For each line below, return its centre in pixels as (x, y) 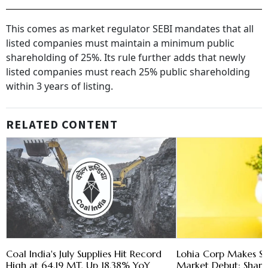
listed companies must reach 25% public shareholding (128, 72)
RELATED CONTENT (62, 125)
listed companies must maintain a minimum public (120, 43)
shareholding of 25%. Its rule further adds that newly (126, 58)
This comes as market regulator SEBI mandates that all (130, 29)
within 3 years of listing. (60, 86)
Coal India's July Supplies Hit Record (84, 254)
